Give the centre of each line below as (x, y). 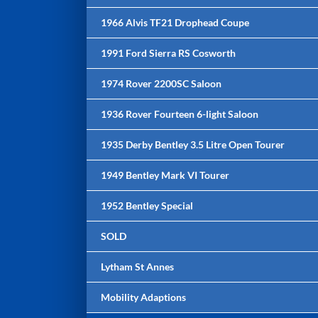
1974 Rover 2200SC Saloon (161, 83)
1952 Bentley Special (147, 205)
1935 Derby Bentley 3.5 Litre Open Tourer (193, 144)
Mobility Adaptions (143, 297)
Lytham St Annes (137, 267)
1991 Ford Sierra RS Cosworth (168, 53)
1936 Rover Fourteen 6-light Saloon (180, 114)
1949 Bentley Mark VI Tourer (165, 175)
